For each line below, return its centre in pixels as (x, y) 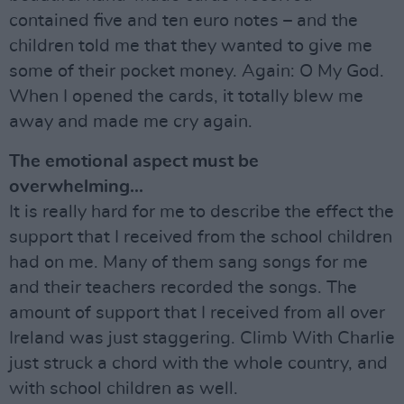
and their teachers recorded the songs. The (183, 287)
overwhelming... (76, 186)
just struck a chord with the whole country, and (198, 363)
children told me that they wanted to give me (191, 46)
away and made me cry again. (131, 121)
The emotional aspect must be (134, 161)
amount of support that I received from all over (197, 312)
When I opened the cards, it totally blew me (186, 96)
